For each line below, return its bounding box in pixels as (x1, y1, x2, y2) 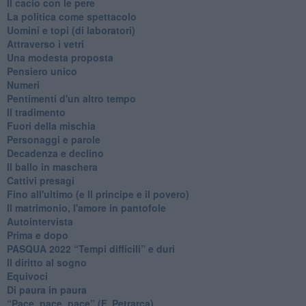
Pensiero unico (6, 64, 77, 78)
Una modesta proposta (6, 50, 113, 64)
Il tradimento (6, 105, 66, 119)
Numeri (6, 77, 40, 92)
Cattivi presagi (6, 173, 74, 187)
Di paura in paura (6, 282, 87, 296)
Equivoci (6, 268, 48, 283)
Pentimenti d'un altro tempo (6, 91, 136, 105)
